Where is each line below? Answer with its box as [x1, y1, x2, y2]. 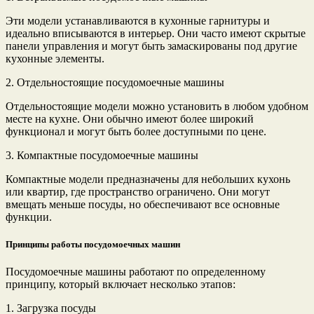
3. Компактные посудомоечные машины [6, 149, 198, 162]
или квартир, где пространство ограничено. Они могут [6, 186, 270, 198]
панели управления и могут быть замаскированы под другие [6, 40, 297, 53]
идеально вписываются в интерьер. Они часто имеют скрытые [6, 27, 306, 40]
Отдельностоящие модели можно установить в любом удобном [6, 100, 308, 113]
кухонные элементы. [6, 53, 104, 65]
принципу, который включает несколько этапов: [6, 278, 235, 291]
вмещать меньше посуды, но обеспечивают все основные [6, 198, 280, 211]
